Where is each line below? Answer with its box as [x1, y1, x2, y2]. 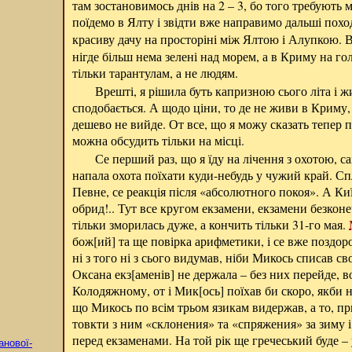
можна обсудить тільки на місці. [72, 132, 244, 148]
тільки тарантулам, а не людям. [72, 64, 238, 81]
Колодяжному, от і [72, 282, 174, 299]
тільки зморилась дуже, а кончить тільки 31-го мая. [72, 216, 349, 233]
